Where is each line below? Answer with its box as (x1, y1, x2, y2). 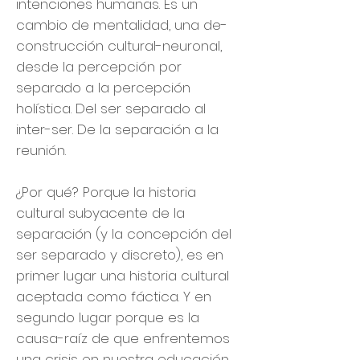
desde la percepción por (16, 57, 182, 76)
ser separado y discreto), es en (16, 245, 223, 264)
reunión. (16, 141, 66, 160)
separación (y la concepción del (16, 224, 231, 243)
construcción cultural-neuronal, (16, 36, 222, 55)
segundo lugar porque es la (16, 308, 199, 327)
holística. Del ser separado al (16, 99, 206, 118)
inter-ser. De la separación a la (16, 120, 219, 139)
